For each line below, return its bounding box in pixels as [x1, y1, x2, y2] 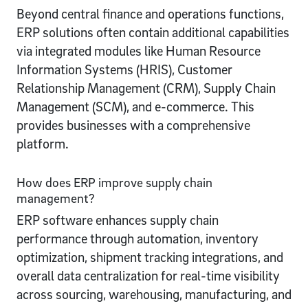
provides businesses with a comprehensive [16, 116, 250, 133]
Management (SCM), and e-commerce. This [16, 98, 254, 115]
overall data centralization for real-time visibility [16, 267, 280, 284]
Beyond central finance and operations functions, [16, 5, 284, 22]
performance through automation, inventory [16, 230, 258, 247]
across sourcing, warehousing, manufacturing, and [16, 285, 291, 302]
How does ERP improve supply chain [16, 173, 212, 190]
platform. [16, 135, 69, 152]
